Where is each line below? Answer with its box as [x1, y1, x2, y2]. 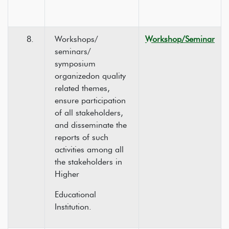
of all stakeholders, [55, 108, 123, 118]
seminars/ [55, 47, 91, 56]
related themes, [55, 83, 110, 93]
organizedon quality [55, 71, 126, 81]
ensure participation [55, 96, 126, 105]
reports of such [55, 132, 108, 142]
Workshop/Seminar [145, 34, 215, 44]
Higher [55, 169, 79, 179]
